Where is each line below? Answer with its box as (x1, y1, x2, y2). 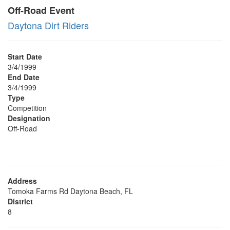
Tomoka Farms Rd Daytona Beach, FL (8, 186, 133, 196)
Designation (8, 113, 50, 123)
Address (8, 176, 37, 186)
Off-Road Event (8, 4, 74, 17)
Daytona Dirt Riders (8, 18, 89, 32)
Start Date (8, 51, 42, 62)
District (8, 196, 33, 206)
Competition (8, 103, 47, 113)
